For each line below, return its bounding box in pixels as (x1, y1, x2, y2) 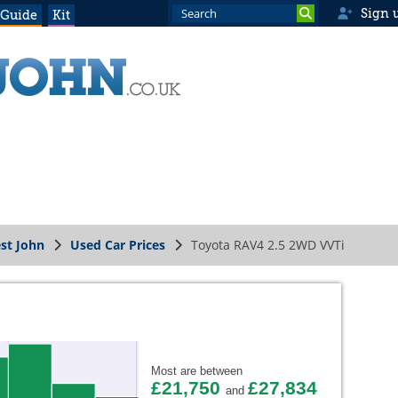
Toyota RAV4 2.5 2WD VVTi (191, 236, 345, 253)
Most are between (151, 364, 243, 378)
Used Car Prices (70, 236, 165, 253)
